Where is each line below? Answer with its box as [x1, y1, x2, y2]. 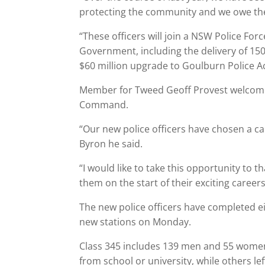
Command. [79, 98, 129, 111]
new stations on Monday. [79, 215, 192, 228]
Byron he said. [79, 137, 143, 150]
